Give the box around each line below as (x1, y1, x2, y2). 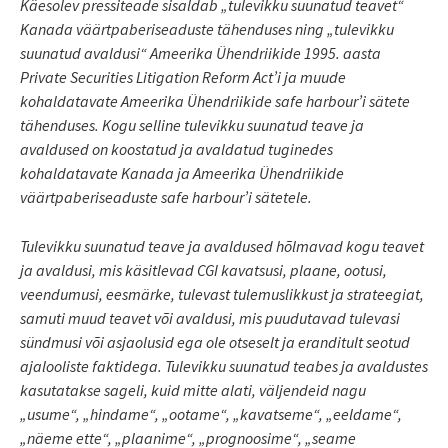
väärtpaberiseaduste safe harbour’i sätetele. (20, 186, 312, 207)
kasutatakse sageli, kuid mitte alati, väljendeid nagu (20, 379, 366, 400)
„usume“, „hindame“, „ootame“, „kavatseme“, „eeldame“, (20, 403, 402, 424)
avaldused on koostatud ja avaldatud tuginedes (20, 138, 333, 159)
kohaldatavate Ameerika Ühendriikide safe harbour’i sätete (20, 90, 410, 111)
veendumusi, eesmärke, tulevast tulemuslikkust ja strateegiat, (20, 283, 424, 304)
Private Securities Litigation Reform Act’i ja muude (20, 66, 346, 87)
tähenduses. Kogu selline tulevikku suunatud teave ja (20, 114, 364, 135)
